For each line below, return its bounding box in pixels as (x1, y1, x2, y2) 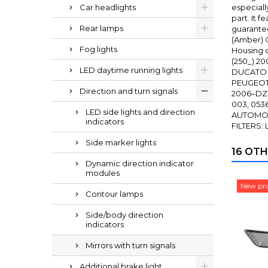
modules (86, 168, 120, 178)
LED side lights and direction (86, 107, 195, 117)
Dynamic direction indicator (86, 159, 194, 168)
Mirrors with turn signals (86, 240, 175, 250)
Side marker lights (86, 138, 156, 147)
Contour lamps (86, 189, 143, 199)
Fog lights (80, 44, 117, 54)
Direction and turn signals (80, 86, 178, 96)
